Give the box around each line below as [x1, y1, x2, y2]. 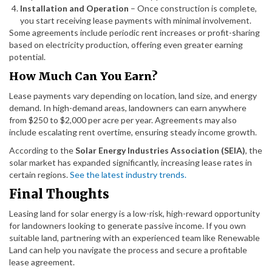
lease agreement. [9, 257, 75, 267]
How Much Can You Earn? [9, 69, 158, 83]
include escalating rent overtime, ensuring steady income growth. [9, 127, 257, 137]
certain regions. [9, 169, 70, 180]
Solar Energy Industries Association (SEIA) [75, 145, 245, 155]
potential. [9, 52, 46, 62]
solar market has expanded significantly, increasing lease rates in [9, 157, 252, 168]
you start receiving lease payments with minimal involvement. [20, 15, 251, 25]
